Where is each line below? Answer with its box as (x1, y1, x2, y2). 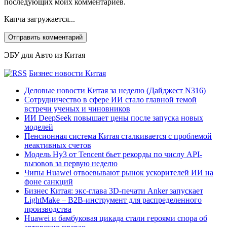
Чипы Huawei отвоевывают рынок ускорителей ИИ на (24, 168, 213, 177)
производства (24, 204, 71, 213)
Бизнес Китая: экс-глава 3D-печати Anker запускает (24, 186, 203, 195)
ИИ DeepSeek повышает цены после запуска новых (24, 113, 203, 122)
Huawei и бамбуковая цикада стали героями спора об (24, 213, 207, 222)
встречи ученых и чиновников (24, 104, 130, 113)
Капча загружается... (4, 14, 75, 23)
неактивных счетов (24, 140, 91, 149)
